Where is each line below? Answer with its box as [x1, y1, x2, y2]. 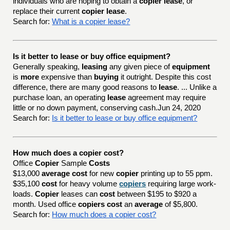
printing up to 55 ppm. [139, 169, 213, 178]
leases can [59, 190, 100, 198]
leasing [82, 63, 108, 71]
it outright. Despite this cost [119, 73, 212, 81]
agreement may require [126, 93, 206, 102]
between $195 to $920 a [115, 190, 197, 198]
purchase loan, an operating [13, 93, 108, 102]
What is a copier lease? [52, 17, 130, 26]
